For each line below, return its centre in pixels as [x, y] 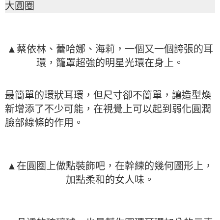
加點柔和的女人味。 [110, 179]
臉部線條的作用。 [44, 122]
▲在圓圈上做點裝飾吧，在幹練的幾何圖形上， [110, 165]
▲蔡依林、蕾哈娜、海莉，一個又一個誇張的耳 [110, 49]
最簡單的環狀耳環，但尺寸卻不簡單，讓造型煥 [108, 95]
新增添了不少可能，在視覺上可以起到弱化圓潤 [108, 109]
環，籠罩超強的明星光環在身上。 [110, 62]
